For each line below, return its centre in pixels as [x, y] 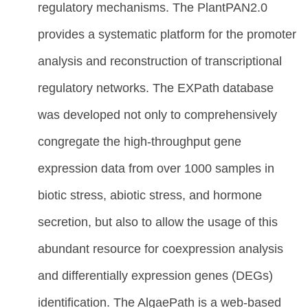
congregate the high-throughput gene [140, 141]
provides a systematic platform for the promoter [167, 34]
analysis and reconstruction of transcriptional [160, 60]
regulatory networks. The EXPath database [156, 87]
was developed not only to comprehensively [157, 114]
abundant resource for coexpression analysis [161, 248]
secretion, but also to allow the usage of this [158, 221]
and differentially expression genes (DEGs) [155, 275]
